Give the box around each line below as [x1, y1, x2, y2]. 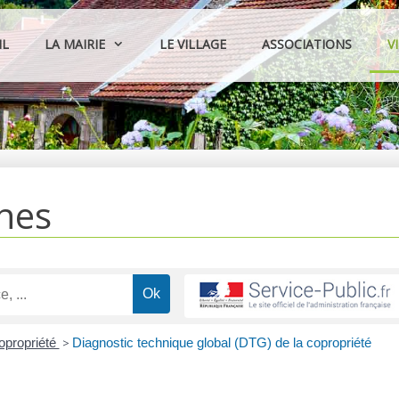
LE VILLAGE [159, 36, 227, 53]
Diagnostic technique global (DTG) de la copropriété [71, 334, 371, 350]
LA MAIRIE [45, 36, 106, 53]
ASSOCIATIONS [262, 36, 353, 53]
